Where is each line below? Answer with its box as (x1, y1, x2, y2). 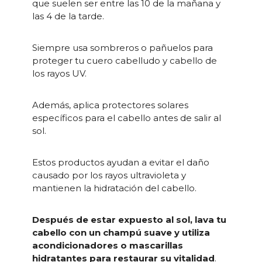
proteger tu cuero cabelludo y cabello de (32, 55, 217, 67)
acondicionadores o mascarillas (32, 240, 183, 251)
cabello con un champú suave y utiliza (32, 227, 210, 239)
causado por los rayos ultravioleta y (32, 170, 186, 181)
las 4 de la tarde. (32, 11, 104, 22)
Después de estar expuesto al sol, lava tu (32, 214, 226, 226)
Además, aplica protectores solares (32, 99, 188, 111)
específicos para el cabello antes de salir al (32, 112, 221, 124)
